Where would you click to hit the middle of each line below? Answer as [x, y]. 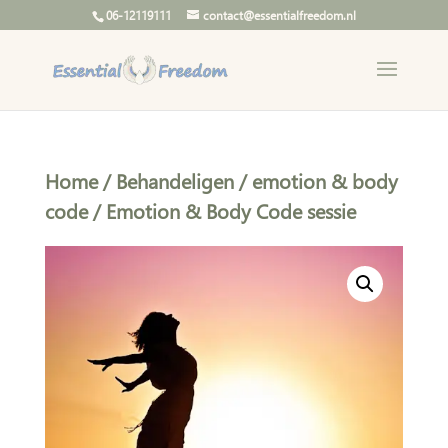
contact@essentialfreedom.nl [279, 15]
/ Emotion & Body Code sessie [221, 210]
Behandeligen [174, 180]
